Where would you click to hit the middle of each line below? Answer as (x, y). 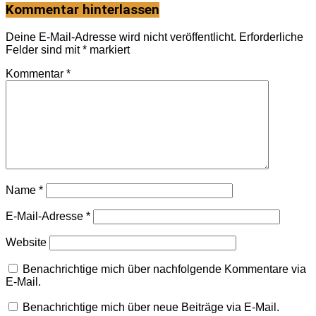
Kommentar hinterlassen (83, 10)
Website (26, 242)
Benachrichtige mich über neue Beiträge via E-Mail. (151, 307)
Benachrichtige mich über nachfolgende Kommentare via (164, 269)
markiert (108, 49)
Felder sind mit (44, 49)
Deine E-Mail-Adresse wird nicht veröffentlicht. (121, 37)
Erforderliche (271, 37)
